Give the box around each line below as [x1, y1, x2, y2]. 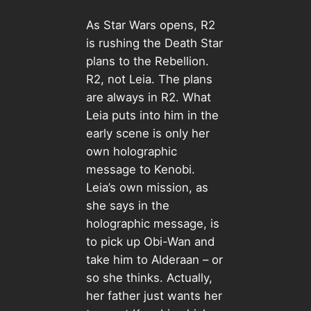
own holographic [85, 144, 177, 158]
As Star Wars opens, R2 [85, 17, 215, 32]
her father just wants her [85, 288, 222, 303]
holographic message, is [85, 216, 219, 230]
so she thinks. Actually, [85, 270, 212, 285]
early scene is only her [85, 126, 210, 140]
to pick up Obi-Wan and [85, 234, 215, 249]
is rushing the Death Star [85, 35, 223, 50]
